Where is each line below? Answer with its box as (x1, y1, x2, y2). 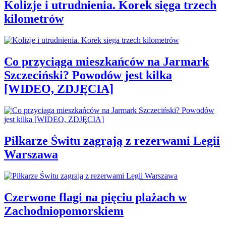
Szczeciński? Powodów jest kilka (4, 69, 172, 82)
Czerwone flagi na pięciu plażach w (4, 190, 187, 204)
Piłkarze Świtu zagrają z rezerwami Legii (4, 134, 220, 147)
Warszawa (4, 147, 58, 161)
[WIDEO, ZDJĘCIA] (4, 82, 114, 96)
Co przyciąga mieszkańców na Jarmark (4, 55, 209, 69)
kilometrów (4, 12, 64, 26)
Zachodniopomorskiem (4, 204, 124, 217)
